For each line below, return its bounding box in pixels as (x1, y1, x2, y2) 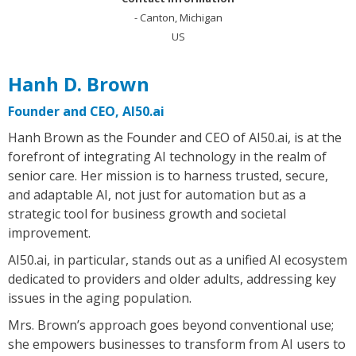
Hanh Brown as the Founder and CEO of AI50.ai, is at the (8, 128, 342, 146)
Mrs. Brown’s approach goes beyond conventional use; (8, 315, 334, 334)
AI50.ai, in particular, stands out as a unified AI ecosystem (8, 250, 347, 269)
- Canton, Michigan (133, 10, 222, 25)
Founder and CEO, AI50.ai (8, 102, 164, 120)
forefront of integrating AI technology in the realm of (8, 147, 327, 165)
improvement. (8, 223, 91, 242)
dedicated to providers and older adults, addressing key (8, 269, 336, 288)
